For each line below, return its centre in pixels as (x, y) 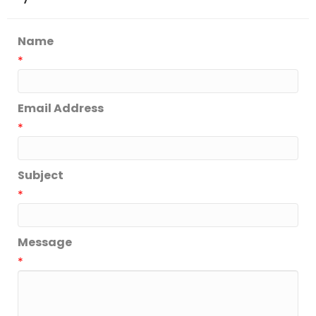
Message (45, 242)
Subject (41, 175)
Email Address (61, 108)
